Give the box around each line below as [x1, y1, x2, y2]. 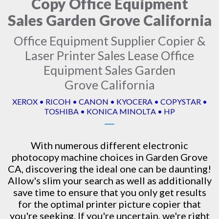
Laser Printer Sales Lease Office [25, 48, 194, 63]
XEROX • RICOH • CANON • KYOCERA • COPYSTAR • [12, 97, 207, 106]
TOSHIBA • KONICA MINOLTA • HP [44, 107, 175, 116]
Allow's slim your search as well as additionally [7, 175, 212, 186]
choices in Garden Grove [97, 151, 208, 163]
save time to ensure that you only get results [13, 186, 206, 198]
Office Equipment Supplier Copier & [13, 33, 206, 48]
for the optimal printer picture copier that [18, 198, 201, 210]
